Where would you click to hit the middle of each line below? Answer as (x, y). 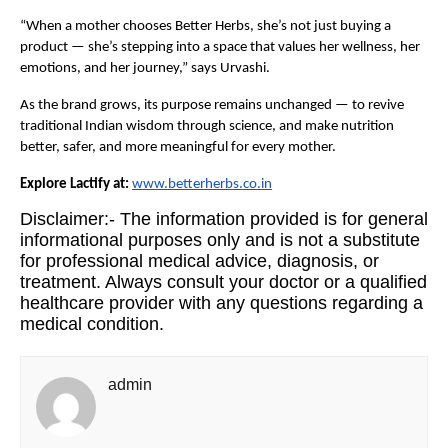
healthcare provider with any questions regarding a (221, 303)
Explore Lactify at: (76, 185)
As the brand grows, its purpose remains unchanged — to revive (212, 106)
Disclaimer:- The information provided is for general (224, 219)
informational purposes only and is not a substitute (220, 240)
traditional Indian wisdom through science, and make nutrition (207, 127)
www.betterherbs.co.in (202, 185)
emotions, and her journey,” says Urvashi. (145, 69)
